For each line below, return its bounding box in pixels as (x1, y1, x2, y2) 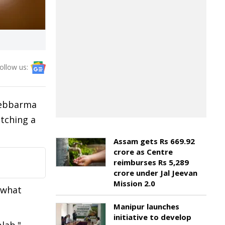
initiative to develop (114, 212, 191, 222)
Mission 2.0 (114, 178, 155, 188)
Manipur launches (114, 201, 179, 211)
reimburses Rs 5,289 (114, 157, 189, 167)
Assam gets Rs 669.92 (114, 136, 195, 146)
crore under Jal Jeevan (114, 168, 197, 178)
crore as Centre (114, 147, 173, 157)
